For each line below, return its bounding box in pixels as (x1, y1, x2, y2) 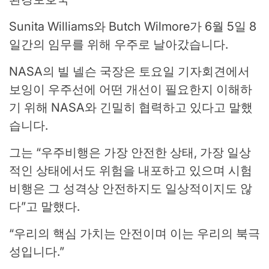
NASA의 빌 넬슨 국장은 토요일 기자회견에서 (9, 64, 250, 79)
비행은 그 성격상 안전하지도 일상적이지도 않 (9, 181, 252, 196)
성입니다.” (9, 244, 64, 259)
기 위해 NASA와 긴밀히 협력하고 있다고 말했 (9, 100, 253, 115)
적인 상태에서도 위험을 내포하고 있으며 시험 (9, 163, 252, 178)
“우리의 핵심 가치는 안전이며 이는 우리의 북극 (9, 226, 260, 241)
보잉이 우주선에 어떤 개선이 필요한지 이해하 (9, 82, 252, 97)
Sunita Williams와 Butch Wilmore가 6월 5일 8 (9, 19, 256, 34)
